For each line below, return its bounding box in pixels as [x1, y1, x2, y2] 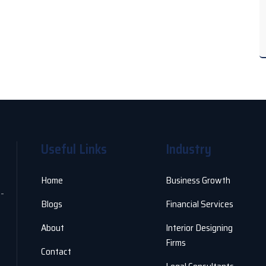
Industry [166, 139, 211, 160]
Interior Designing [166, 220, 233, 235]
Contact [41, 244, 71, 259]
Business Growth [166, 173, 230, 188]
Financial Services [166, 197, 233, 211]
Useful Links [41, 139, 107, 160]
